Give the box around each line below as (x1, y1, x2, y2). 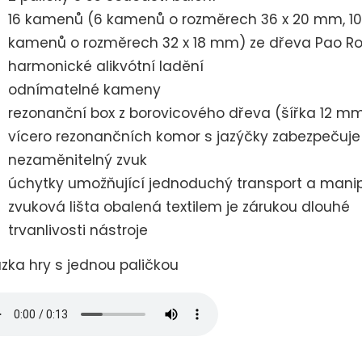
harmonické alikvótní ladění (8, 57, 204, 77)
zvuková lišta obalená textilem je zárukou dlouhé (8, 197, 350, 217)
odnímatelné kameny (8, 80, 161, 100)
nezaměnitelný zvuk (8, 150, 147, 170)
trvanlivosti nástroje (8, 221, 148, 241)
